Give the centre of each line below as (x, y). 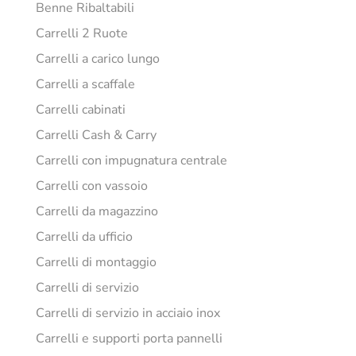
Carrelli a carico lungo (98, 59)
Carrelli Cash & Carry (96, 135)
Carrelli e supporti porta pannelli (129, 339)
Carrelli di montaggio (96, 263)
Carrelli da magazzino (97, 212)
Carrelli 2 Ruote (82, 34)
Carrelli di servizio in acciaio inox (128, 313)
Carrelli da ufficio (84, 237)
